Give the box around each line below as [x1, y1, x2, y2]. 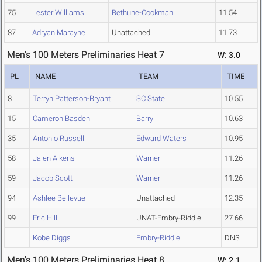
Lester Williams [32, 8, 84, 18]
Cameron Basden [33, 114, 90, 123]
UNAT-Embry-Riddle [136, 213, 201, 223]
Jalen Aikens [33, 154, 75, 163]
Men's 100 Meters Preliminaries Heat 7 [7, 49, 164, 61]
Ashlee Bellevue [33, 194, 85, 203]
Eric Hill [33, 213, 57, 223]
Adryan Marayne [32, 28, 85, 37]
